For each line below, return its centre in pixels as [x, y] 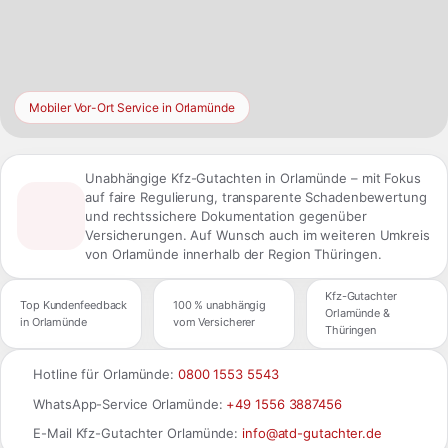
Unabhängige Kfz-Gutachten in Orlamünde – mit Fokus [253, 177]
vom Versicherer [214, 321]
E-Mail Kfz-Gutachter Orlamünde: [138, 433]
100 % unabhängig [219, 304]
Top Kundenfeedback [74, 304]
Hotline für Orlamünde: [105, 374]
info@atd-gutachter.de [312, 433]
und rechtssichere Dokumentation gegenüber [226, 215]
